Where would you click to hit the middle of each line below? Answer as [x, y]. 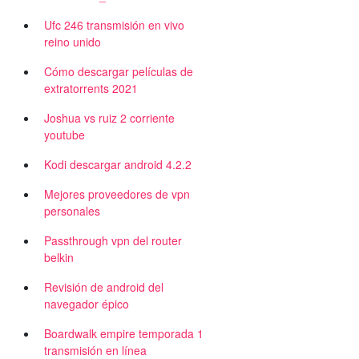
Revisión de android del [104, 287]
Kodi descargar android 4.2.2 [118, 164]
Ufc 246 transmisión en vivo [114, 25]
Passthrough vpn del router [113, 240]
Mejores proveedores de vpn [117, 194]
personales [72, 211]
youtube [65, 135]
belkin [59, 257]
